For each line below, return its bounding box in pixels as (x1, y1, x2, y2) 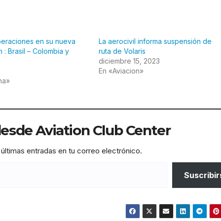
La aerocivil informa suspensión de (99, 37, 212, 45)
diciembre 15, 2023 (99, 56, 160, 65)
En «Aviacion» (99, 66, 144, 75)
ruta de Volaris (99, 46, 146, 55)
